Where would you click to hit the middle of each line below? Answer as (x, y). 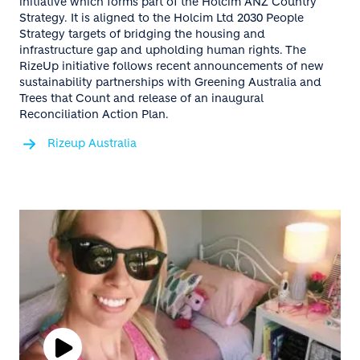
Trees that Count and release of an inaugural (141, 98)
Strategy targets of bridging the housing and (142, 33)
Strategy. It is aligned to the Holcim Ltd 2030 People (162, 17)
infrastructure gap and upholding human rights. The (163, 49)
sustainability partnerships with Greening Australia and (170, 82)
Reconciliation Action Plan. (94, 114)
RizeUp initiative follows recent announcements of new (172, 65)
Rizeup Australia (92, 143)
